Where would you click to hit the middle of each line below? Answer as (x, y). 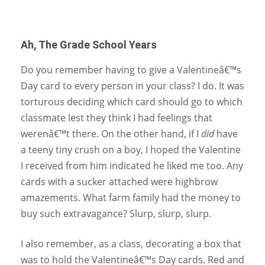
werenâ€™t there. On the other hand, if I (111, 134)
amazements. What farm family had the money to (131, 198)
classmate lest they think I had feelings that (117, 118)
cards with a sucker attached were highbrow (119, 182)
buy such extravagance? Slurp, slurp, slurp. (116, 214)
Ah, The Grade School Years (89, 45)
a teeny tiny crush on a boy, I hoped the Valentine (131, 150)
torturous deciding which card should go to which (132, 102)
